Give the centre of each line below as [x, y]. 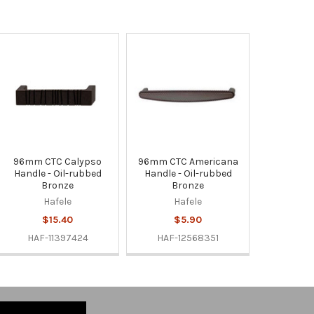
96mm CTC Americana [188, 161]
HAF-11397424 [57, 238]
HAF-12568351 [188, 238]
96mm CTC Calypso [58, 161]
